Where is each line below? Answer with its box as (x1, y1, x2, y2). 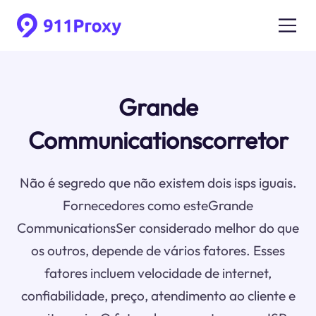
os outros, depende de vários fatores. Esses (31, 242, 285, 260)
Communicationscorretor (28, 126, 288, 156)
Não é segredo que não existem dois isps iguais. (19, 174, 297, 192)
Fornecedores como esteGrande (63, 197, 253, 214)
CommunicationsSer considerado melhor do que (17, 219, 299, 237)
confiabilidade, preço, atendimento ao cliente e (20, 287, 296, 305)
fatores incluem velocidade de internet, (44, 265, 272, 282)
